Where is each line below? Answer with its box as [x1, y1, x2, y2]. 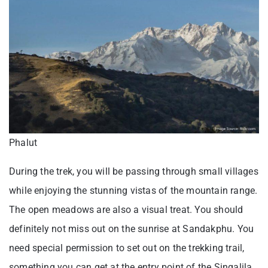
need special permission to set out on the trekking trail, [9, 242, 245, 254]
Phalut [9, 137, 38, 149]
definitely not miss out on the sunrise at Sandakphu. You [9, 223, 254, 235]
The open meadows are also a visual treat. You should [9, 204, 243, 216]
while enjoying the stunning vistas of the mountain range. [9, 185, 258, 197]
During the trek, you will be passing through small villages [9, 166, 258, 178]
